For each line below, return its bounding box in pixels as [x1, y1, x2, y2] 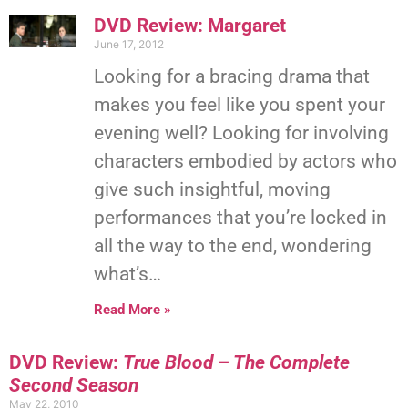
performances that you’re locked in [93, 206, 387, 229]
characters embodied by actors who [93, 149, 397, 172]
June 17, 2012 [93, 36, 164, 51]
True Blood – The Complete [123, 351, 350, 373]
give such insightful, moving [93, 178, 331, 200]
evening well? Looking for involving [93, 121, 389, 144]
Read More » [93, 301, 171, 318]
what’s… [93, 262, 161, 285]
